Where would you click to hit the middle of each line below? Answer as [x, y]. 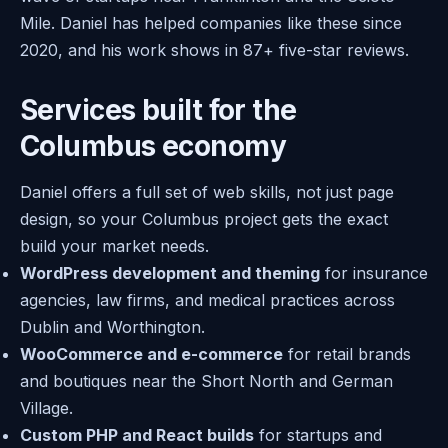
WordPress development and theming [170, 273]
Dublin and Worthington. [112, 327]
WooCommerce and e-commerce [151, 354]
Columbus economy [153, 146]
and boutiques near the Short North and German [206, 381]
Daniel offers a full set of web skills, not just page [207, 192]
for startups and [318, 435]
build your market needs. [114, 246]
